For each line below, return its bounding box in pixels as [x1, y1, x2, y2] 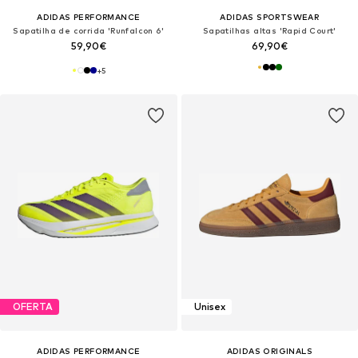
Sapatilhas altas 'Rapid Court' [202, 25, 336, 35]
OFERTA [13, 300, 53, 313]
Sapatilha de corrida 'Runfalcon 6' [13, 25, 165, 35]
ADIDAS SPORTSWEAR [220, 11, 320, 22]
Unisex [193, 300, 225, 313]
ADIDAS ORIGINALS [226, 345, 312, 356]
